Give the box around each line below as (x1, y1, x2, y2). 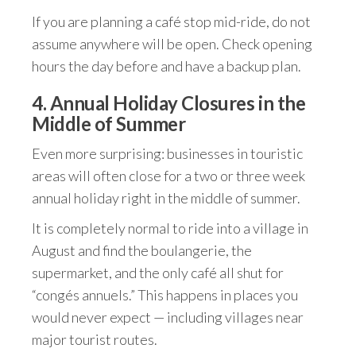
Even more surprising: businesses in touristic (32, 145, 303, 162)
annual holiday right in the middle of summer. (32, 189, 300, 207)
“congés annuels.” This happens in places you (32, 286, 298, 304)
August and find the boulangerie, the (32, 242, 252, 259)
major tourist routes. (32, 331, 157, 348)
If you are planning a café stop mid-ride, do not (32, 13, 311, 30)
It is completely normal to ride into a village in (32, 219, 308, 237)
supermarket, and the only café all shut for (32, 264, 284, 281)
